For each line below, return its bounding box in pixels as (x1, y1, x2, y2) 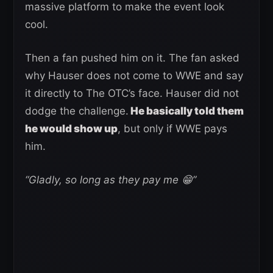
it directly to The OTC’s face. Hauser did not (25, 87, 239, 99)
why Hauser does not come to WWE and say (25, 69, 243, 82)
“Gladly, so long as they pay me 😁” (25, 174, 196, 186)
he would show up (25, 122, 118, 135)
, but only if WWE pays (118, 122, 227, 135)
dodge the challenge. (25, 105, 129, 117)
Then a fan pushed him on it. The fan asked (25, 52, 239, 64)
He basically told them (129, 105, 244, 117)
